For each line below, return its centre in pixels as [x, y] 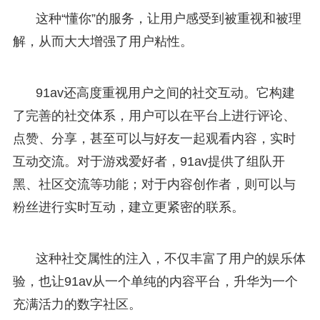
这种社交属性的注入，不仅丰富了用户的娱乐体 [170, 258]
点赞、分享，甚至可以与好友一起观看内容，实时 [154, 138]
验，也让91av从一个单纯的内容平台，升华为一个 [155, 281]
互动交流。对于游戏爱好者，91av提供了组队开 [149, 161]
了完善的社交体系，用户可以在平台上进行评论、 [154, 115]
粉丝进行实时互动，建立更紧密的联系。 [128, 207]
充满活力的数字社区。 [77, 304]
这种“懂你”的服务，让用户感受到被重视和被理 [168, 18]
